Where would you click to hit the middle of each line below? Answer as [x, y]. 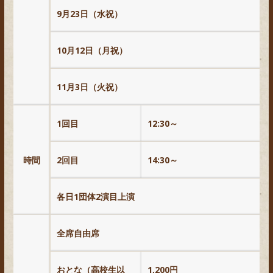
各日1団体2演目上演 [96, 197]
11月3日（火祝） [90, 87]
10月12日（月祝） [92, 51]
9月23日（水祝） [90, 14]
